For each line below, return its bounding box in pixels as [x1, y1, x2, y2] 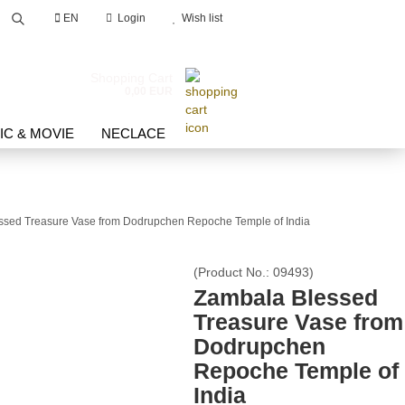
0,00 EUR [125, 85, 173, 98]
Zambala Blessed [193, 285, 378, 310]
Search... [23, 52, 74, 66]
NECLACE [101, 126, 165, 141]
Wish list [176, 12, 222, 24]
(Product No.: [193, 265, 273, 279]
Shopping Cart [90, 71, 173, 85]
